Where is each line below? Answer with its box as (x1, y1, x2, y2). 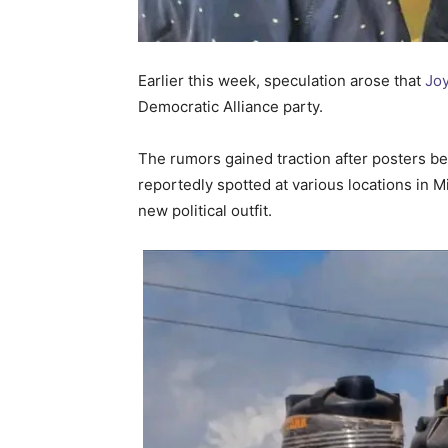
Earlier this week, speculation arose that (138, 71, 425, 91)
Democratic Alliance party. (138, 97, 323, 117)
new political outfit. (138, 201, 272, 221)
